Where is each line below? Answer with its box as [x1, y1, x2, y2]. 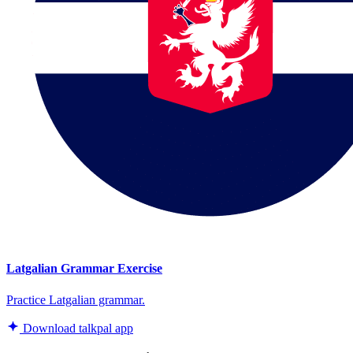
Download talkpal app [20, 321, 133, 335]
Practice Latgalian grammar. [6, 292, 145, 307]
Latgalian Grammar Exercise [6, 262, 162, 276]
